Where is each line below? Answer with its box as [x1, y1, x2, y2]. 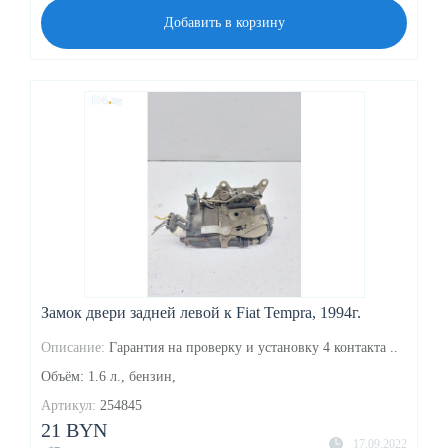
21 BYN [41, 418, 107, 441]
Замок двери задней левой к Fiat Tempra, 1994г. [41, 303, 361, 321]
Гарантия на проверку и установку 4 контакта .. [109, 339, 398, 355]
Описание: [41, 339, 105, 355]
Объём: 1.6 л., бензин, [41, 368, 176, 384]
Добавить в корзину [163, 15, 285, 31]
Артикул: [41, 397, 96, 413]
